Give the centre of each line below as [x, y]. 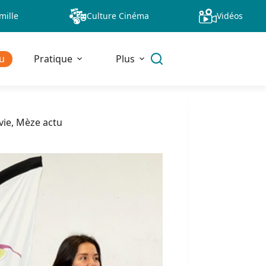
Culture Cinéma [118, 16]
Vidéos [229, 16]
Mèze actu [39, 122]
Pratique [53, 59]
